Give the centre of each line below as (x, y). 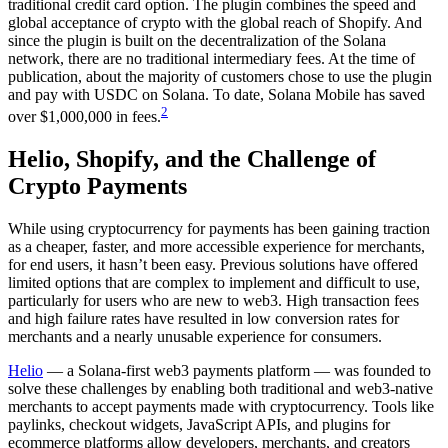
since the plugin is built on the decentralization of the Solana (197, 40)
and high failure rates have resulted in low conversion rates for (203, 318)
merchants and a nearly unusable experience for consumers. (195, 336)
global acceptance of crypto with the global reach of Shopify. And (215, 22)
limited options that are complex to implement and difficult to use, (214, 282)
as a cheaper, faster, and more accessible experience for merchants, (216, 246)
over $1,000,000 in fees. (84, 117)
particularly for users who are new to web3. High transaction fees (213, 300)
